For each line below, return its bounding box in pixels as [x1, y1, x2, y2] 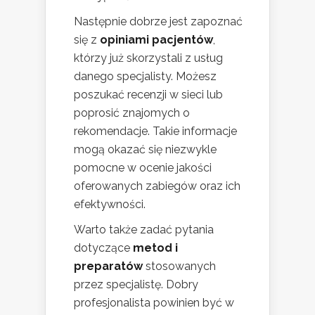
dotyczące [74, 240, 133, 255]
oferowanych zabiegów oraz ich [74, 179, 240, 193]
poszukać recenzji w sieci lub [74, 87, 223, 101]
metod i [133, 240, 178, 255]
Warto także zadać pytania [74, 222, 214, 236]
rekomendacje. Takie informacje [74, 124, 237, 138]
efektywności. [74, 197, 146, 211]
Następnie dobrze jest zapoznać [74, 14, 243, 28]
